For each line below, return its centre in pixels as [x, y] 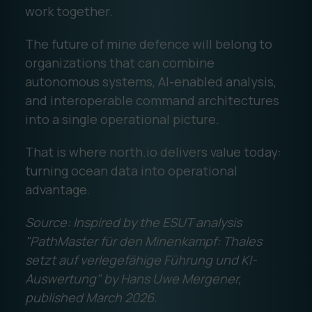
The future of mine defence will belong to [148, 44]
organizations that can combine [119, 62]
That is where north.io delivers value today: [153, 151]
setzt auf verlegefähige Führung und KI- [141, 259]
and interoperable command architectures [152, 100]
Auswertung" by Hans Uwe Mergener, [133, 278]
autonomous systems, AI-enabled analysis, [150, 81]
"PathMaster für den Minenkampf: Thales [143, 241]
